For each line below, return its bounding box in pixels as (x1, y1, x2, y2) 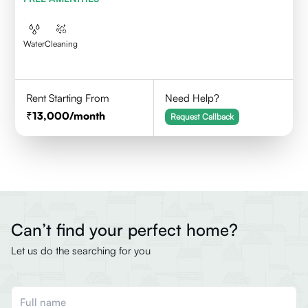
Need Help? (165, 91, 220, 104)
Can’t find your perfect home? (11, 219, 238, 240)
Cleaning (45, 38, 78, 49)
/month (69, 109, 106, 122)
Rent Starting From (26, 91, 110, 104)
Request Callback (170, 111, 234, 122)
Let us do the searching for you (11, 244, 151, 257)
